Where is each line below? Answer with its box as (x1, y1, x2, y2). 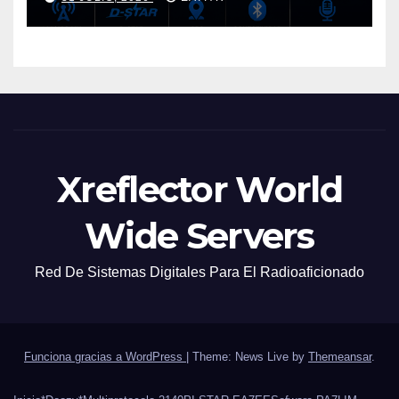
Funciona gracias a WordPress (24, 350, 186, 364)
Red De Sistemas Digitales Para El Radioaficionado (35, 264, 364, 280)
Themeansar (308, 350, 371, 364)
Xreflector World (57, 167, 342, 211)
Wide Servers (85, 213, 314, 257)
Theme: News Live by (192, 350, 308, 364)
